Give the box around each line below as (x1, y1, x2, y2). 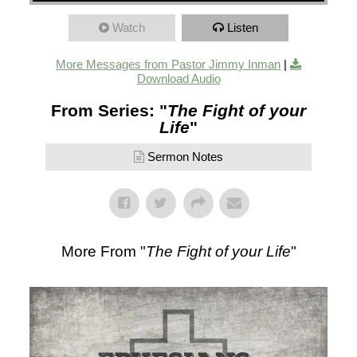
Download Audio (136, 72, 221, 86)
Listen (226, 21, 258, 35)
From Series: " (51, 101, 167, 120)
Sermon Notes (147, 150, 223, 164)
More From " (61, 243, 146, 261)
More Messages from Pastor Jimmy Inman (56, 57, 280, 72)
